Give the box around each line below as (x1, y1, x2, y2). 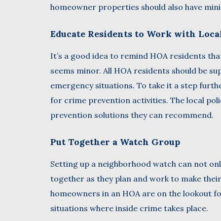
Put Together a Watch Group (50, 136, 180, 147)
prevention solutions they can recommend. (50, 110, 214, 120)
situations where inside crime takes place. (50, 203, 208, 213)
